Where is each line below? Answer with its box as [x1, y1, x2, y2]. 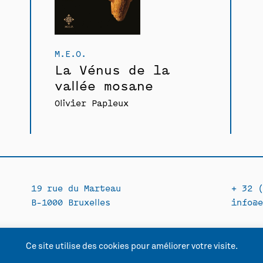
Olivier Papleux [54, 97, 129, 109]
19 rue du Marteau [31, 182, 121, 194]
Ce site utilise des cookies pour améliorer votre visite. [25, 242, 238, 251]
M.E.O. [54, 48, 86, 59]
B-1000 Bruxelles [31, 196, 110, 208]
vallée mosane [54, 77, 153, 93]
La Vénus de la [54, 61, 170, 77]
